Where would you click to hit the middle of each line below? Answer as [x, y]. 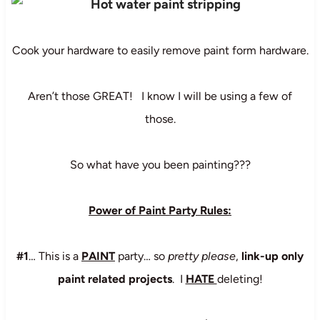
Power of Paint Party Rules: [160, 210]
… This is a [55, 256]
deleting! [240, 279]
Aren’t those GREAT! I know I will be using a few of [160, 96]
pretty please [202, 256]
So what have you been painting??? [160, 164]
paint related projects [115, 279]
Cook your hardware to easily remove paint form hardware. [160, 50]
